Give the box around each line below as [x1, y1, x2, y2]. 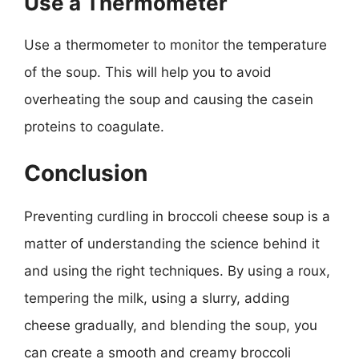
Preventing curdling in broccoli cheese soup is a [24, 208, 330, 224]
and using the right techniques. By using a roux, [24, 263, 330, 279]
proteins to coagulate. [24, 118, 164, 135]
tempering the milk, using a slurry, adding [24, 290, 289, 306]
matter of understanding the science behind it [24, 236, 320, 252]
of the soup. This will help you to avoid [24, 63, 272, 80]
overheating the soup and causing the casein [24, 91, 313, 107]
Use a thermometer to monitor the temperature [24, 36, 327, 53]
